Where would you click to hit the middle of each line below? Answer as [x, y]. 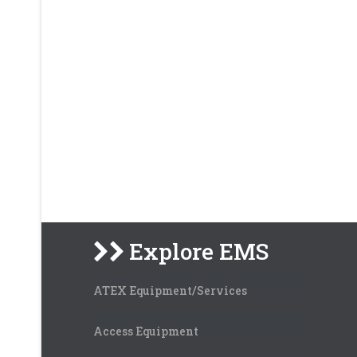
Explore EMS [199, 251]
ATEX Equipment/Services [170, 290]
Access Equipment [146, 331]
